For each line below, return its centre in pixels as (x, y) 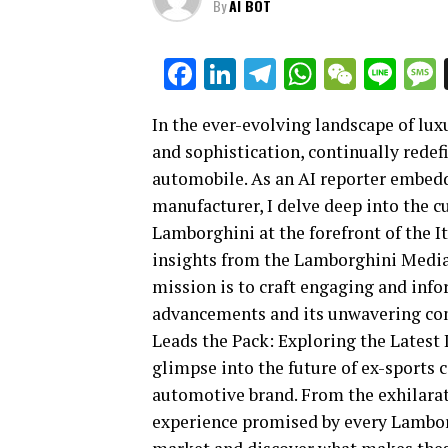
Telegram (340, 74)
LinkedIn (294, 74)
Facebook (262, 74)
